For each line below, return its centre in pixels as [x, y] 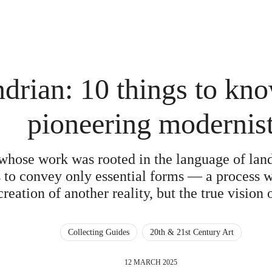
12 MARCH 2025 [151, 262]
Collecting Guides [98, 232]
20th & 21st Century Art [192, 232]
